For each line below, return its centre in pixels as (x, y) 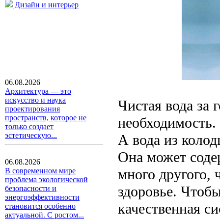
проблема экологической (46, 179)
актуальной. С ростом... (44, 215)
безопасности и (31, 188)
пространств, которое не (46, 118)
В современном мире (40, 171)
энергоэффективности (42, 197)
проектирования (32, 109)
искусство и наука (35, 100)
